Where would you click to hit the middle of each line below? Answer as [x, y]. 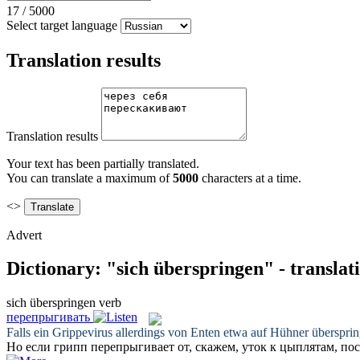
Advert [24, 235]
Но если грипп [49, 346]
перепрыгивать [48, 317]
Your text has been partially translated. [103, 163]
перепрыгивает [133, 346]
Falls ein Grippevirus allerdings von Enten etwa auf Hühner [159, 332]
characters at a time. [250, 178]
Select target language [62, 25]
